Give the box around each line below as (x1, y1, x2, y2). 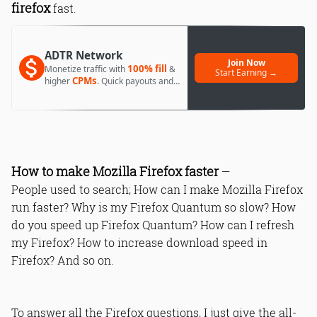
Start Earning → (215, 67, 278, 79)
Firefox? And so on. (11, 253, 114, 267)
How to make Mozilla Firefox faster (11, 163, 219, 180)
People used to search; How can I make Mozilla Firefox (11, 182, 303, 197)
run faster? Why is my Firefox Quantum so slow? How (11, 200, 296, 214)
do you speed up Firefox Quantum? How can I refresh (11, 217, 294, 232)
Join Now (227, 57, 265, 69)
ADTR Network (45, 48, 122, 62)
